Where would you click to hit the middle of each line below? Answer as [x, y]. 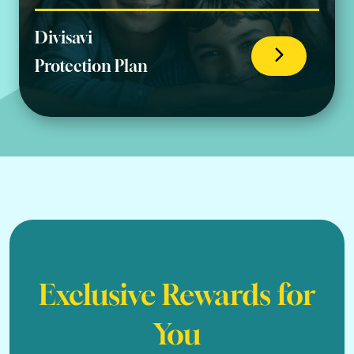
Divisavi [64, 38]
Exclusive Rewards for [177, 295]
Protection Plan [91, 66]
